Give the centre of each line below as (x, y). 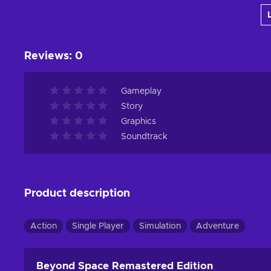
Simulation (160, 227)
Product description (77, 194)
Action (44, 227)
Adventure (217, 227)
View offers (89, 18)
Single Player (98, 227)
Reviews (47, 57)
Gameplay (141, 92)
